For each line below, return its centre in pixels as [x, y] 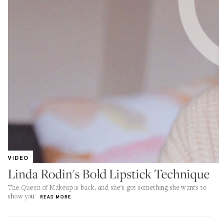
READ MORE [55, 197]
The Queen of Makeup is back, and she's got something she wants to [107, 187]
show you [21, 196]
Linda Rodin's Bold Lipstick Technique [109, 174]
